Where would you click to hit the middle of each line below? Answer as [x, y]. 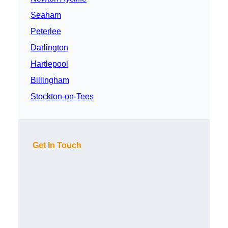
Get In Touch [57, 146]
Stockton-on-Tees [62, 97]
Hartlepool [49, 64]
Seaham [46, 15]
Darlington [49, 48]
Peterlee [46, 32]
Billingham [50, 80]
